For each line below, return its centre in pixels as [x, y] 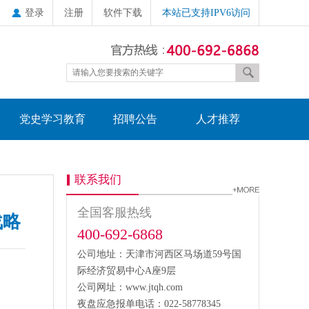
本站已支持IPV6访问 [206, 13]
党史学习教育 [52, 119]
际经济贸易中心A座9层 [127, 271]
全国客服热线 [114, 212]
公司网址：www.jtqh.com [130, 287]
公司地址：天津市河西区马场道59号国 [159, 254]
